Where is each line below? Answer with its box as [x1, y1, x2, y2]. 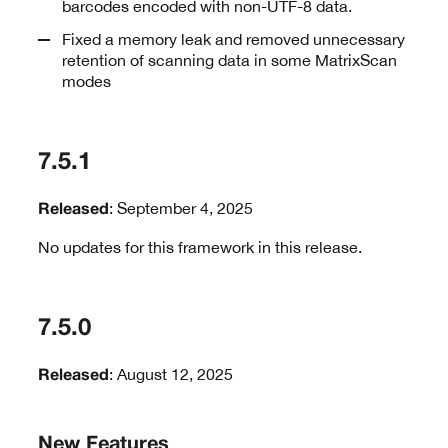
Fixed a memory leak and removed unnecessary [62, 30, 405, 49]
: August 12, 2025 [109, 365, 233, 384]
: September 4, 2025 [109, 199, 253, 218]
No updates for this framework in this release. [38, 238, 362, 257]
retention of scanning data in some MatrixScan [62, 51, 397, 70]
